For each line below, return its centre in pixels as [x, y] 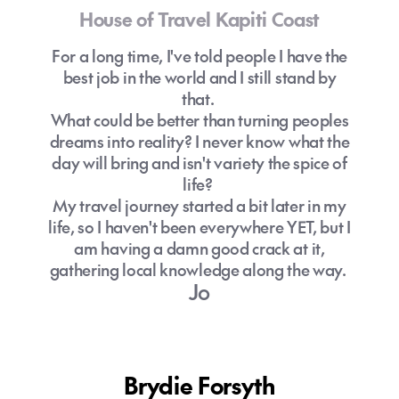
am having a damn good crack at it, [199, 248]
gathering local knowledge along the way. [199, 269]
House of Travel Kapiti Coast [199, 19]
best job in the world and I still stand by [199, 77]
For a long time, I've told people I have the [199, 56]
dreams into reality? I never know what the [199, 141]
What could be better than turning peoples [199, 120]
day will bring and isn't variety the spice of [199, 163]
